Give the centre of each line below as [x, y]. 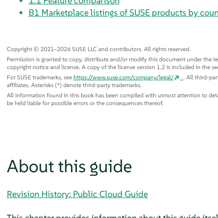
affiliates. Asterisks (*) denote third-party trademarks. [74, 85]
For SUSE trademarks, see [40, 77]
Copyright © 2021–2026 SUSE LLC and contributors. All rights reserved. [99, 49]
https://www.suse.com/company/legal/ [123, 77]
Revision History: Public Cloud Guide [77, 194]
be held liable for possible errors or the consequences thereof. [85, 103]
